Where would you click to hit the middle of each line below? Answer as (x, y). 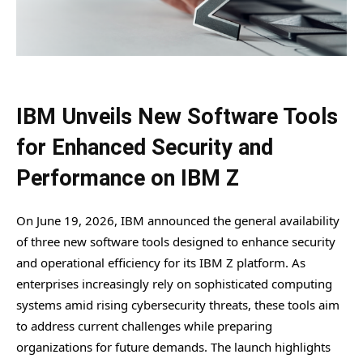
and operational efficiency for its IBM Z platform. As (161, 262)
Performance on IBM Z (128, 178)
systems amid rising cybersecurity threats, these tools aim (178, 304)
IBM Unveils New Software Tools (177, 116)
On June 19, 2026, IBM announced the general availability (178, 220)
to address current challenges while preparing (144, 325)
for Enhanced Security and (145, 147)
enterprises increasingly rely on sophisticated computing (174, 283)
